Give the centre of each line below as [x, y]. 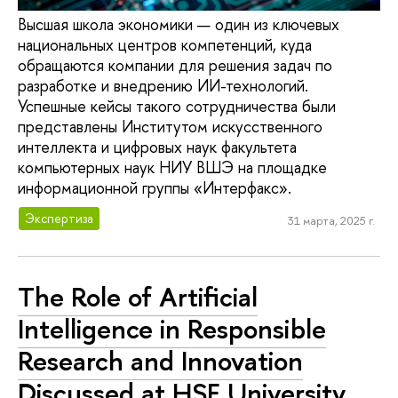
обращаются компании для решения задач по [175, 66]
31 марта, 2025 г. [331, 221]
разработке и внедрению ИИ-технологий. [163, 86]
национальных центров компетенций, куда [165, 45]
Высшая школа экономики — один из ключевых [179, 25]
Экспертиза [60, 218]
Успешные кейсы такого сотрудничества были [177, 107]
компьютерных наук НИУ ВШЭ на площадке [172, 168]
